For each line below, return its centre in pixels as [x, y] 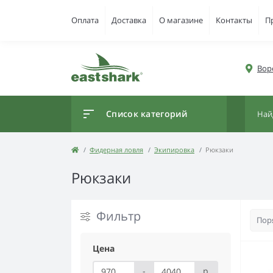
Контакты [234, 20]
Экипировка [174, 150]
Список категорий [147, 114]
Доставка [129, 20]
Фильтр [119, 216]
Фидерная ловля [116, 150]
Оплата [85, 20]
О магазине [181, 20]
